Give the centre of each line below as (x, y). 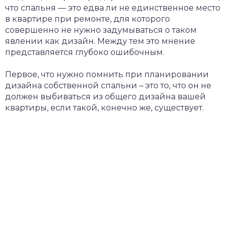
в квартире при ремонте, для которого (88, 19)
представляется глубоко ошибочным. (85, 52)
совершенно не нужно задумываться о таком (101, 30)
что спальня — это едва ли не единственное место (113, 8)
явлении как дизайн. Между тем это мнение (100, 41)
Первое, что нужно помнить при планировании (107, 74)
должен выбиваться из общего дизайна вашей (105, 97)
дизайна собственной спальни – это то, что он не (108, 86)
